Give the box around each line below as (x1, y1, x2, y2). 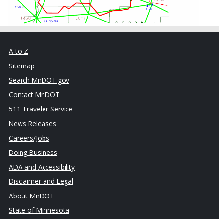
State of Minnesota (8, 205, 69, 215)
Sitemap (8, 61, 35, 70)
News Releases (8, 119, 56, 129)
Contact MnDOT (8, 89, 60, 99)
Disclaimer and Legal (8, 176, 73, 186)
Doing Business (8, 148, 57, 157)
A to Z (8, 46, 28, 56)
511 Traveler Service (8, 104, 72, 114)
